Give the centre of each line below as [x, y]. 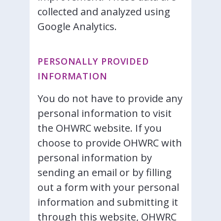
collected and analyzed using [104, 12]
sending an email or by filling [105, 172]
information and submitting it [108, 202]
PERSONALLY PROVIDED [93, 61]
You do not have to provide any [110, 98]
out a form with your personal [108, 187]
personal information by [95, 158]
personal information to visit [105, 113]
